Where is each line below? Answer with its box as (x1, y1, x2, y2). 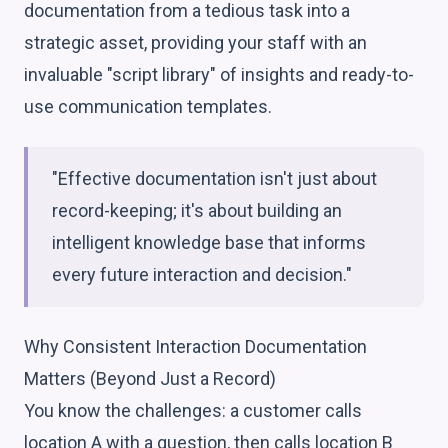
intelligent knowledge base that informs (52, 231, 366, 253)
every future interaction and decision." (52, 263, 352, 285)
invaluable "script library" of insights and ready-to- (24, 63, 414, 85)
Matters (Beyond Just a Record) (24, 367, 276, 389)
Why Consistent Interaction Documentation (24, 335, 367, 357)
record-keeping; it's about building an (52, 199, 342, 221)
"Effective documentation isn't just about (52, 167, 377, 189)
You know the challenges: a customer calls (24, 399, 362, 421)
